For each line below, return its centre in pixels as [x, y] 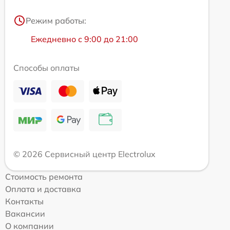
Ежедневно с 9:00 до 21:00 [84, 39]
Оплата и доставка [43, 189]
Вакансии [25, 214]
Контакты [24, 201]
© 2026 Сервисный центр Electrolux [84, 154]
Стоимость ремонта [44, 177]
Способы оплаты [46, 68]
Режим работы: [56, 21]
